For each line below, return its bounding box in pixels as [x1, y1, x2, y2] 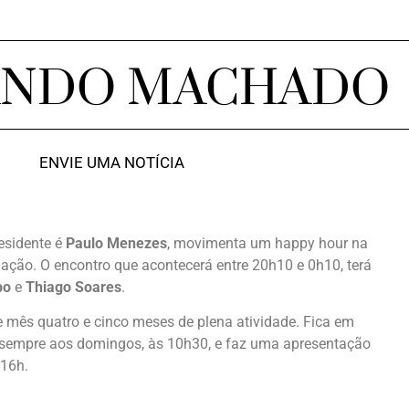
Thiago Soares [26, 278, 121, 296]
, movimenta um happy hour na [167, 235, 368, 252]
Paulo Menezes [66, 235, 167, 252]
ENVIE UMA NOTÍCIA [38, 153, 184, 172]
